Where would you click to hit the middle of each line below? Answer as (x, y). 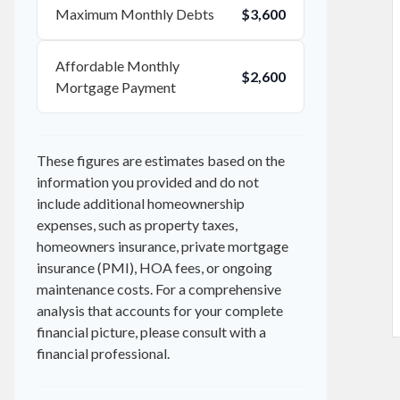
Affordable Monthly (117, 66)
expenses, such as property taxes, (137, 225)
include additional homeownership (141, 203)
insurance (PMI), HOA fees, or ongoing (154, 267)
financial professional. (103, 353)
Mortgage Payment (116, 87)
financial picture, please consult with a (151, 332)
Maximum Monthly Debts (135, 14)
